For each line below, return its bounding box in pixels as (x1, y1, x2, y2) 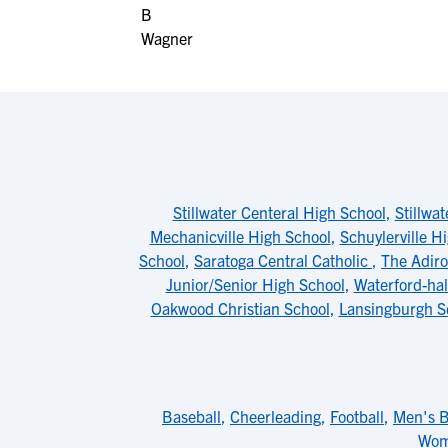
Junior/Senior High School (165, 274, 345, 294)
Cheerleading (230, 406, 321, 426)
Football (330, 406, 384, 426)
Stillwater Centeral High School (172, 202, 386, 222)
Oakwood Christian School (150, 298, 330, 318)
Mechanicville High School (149, 226, 331, 246)
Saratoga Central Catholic (194, 250, 372, 270)
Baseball (162, 406, 221, 426)
